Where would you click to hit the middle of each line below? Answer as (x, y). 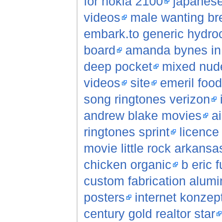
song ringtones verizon (147, 99)
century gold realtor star (149, 214)
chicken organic (127, 165)
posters (104, 197)
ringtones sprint (126, 132)
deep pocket (118, 67)
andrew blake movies (142, 116)
